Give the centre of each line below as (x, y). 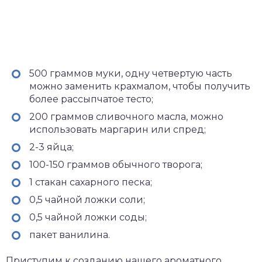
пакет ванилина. (70, 235)
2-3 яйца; (51, 147)
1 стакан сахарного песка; (91, 182)
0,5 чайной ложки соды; (88, 217)
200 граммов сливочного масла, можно (126, 117)
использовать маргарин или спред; (118, 130)
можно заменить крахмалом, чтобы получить (140, 86)
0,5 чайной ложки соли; (87, 200)
